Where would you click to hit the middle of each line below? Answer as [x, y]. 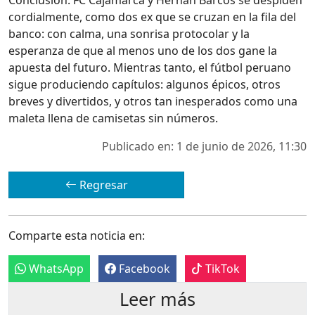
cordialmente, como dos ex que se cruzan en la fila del [152, 17]
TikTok [221, 268]
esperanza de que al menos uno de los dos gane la [143, 50]
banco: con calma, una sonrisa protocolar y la [129, 33]
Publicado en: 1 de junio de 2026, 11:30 [204, 146]
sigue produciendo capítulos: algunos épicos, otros [144, 84]
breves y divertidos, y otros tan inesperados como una [153, 101]
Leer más [157, 298]
